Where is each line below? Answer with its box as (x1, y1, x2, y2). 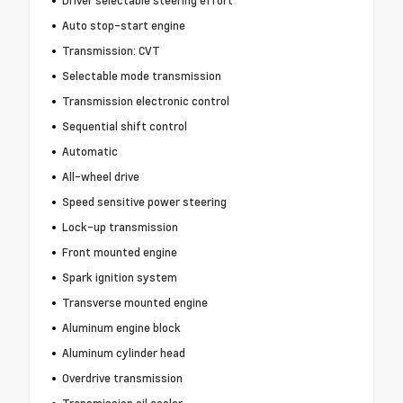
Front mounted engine (61, 244, 177, 261)
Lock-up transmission (61, 219, 178, 236)
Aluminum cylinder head (61, 345, 185, 362)
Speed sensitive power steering (61, 193, 227, 210)
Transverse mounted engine (61, 294, 208, 311)
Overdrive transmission (61, 370, 183, 387)
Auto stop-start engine (61, 17, 185, 34)
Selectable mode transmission (61, 67, 221, 85)
